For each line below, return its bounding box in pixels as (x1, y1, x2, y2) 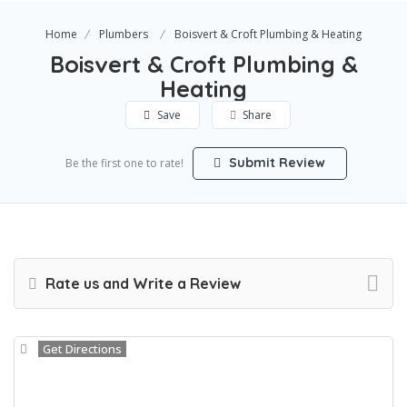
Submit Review (225, 154, 325, 172)
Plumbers (99, 26, 148, 43)
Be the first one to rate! (65, 155, 184, 172)
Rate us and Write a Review (42, 274, 241, 293)
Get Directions (43, 341, 122, 358)
